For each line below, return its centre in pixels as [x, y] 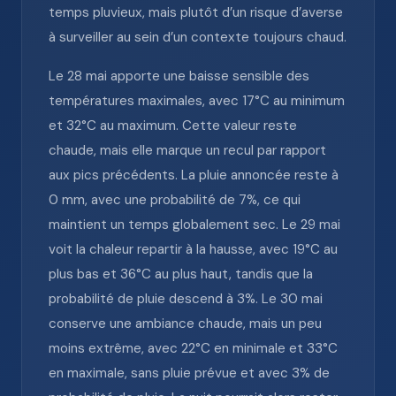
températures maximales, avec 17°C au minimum [197, 101]
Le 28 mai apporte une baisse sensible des [179, 76]
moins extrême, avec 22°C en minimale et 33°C [193, 348]
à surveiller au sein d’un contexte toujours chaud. [198, 37]
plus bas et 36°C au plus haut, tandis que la [181, 274]
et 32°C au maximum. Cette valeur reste [173, 126]
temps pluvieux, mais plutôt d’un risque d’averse [196, 12]
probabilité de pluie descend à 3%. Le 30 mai [186, 299]
